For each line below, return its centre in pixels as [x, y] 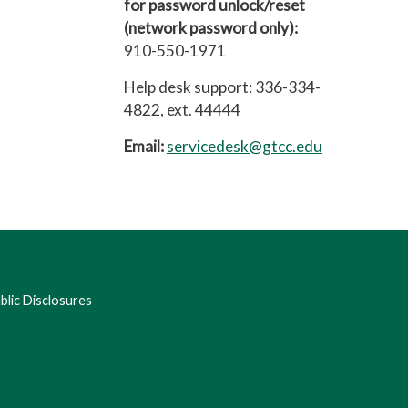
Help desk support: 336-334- [222, 87]
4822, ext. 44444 [182, 110]
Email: [144, 146]
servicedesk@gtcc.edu [245, 146]
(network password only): [211, 28]
